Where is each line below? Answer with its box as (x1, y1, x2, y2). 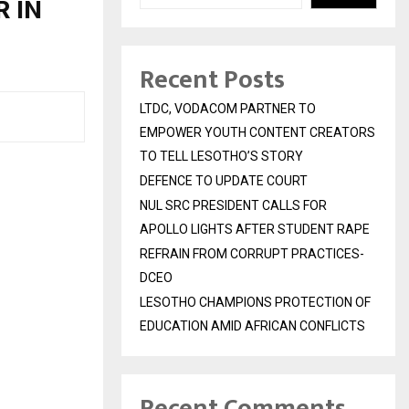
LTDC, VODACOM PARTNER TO (140, 101, 316, 117)
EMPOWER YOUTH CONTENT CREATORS (140, 125, 375, 141)
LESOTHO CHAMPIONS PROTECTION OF (140, 295, 371, 310)
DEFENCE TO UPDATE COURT (140, 173, 308, 189)
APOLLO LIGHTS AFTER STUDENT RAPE (140, 222, 370, 237)
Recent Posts (140, 58, 285, 102)
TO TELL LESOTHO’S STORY (140, 149, 303, 164)
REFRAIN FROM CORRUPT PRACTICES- (140, 246, 364, 262)
